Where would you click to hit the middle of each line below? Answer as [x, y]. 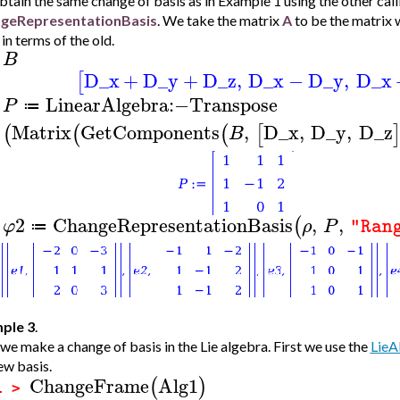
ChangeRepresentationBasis [172, 225]
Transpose [233, 105]
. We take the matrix [219, 20]
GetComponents [150, 132]
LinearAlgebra [107, 105]
